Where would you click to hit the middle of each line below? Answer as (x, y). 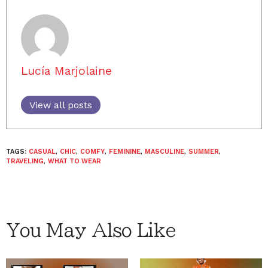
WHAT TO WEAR (74, 161)
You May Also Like (91, 230)
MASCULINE (165, 151)
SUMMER (204, 151)
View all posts (61, 105)
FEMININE (125, 151)
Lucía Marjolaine (66, 71)
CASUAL (42, 151)
